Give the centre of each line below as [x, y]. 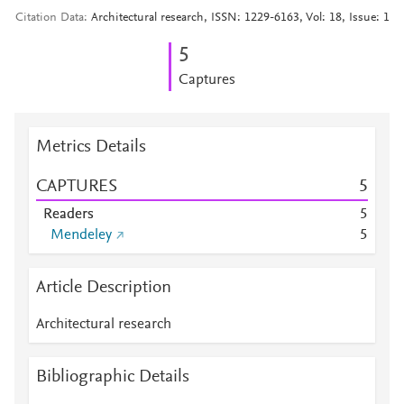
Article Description [104, 288]
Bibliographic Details [113, 377]
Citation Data [49, 18]
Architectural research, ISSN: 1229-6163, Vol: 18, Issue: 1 [240, 18]
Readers [69, 215]
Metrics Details [91, 147]
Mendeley [81, 235]
